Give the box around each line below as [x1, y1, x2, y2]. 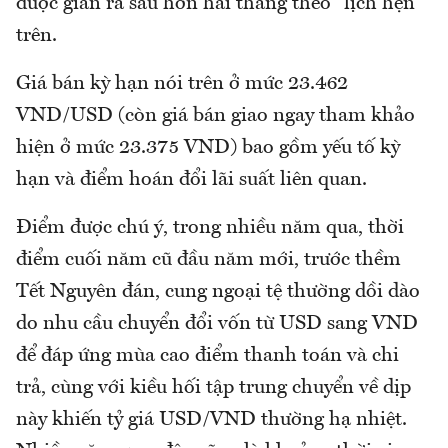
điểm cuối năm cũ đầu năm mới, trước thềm [16, 250, 401, 271]
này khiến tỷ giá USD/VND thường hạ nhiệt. [16, 410, 407, 431]
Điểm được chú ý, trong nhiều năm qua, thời [16, 218, 404, 239]
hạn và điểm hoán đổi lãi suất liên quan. [16, 170, 367, 191]
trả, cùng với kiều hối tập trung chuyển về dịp [16, 378, 411, 399]
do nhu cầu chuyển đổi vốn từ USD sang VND [16, 314, 418, 335]
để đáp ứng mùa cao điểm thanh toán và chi [16, 346, 399, 367]
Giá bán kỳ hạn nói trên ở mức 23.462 [16, 74, 348, 95]
